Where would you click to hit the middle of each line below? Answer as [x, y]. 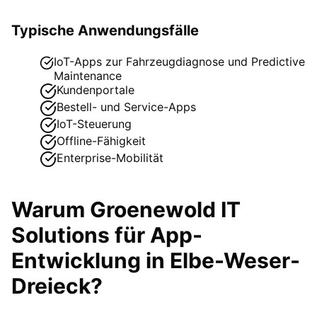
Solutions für [81, 235]
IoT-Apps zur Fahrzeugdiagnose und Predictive [180, 61]
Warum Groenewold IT [126, 209]
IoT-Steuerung [94, 123]
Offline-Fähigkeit [101, 140]
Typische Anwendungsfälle [105, 30]
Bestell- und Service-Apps [126, 106]
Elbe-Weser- [235, 260]
